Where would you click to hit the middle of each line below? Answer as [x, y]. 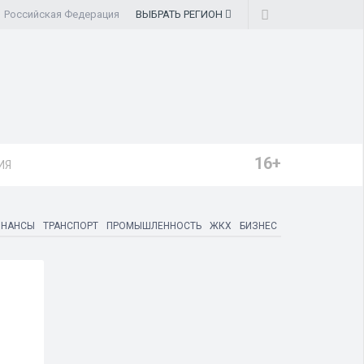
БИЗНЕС [258, 226]
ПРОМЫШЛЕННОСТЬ [154, 226]
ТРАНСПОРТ [71, 226]
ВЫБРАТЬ [160, 14]
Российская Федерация [62, 14]
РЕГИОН [203, 14]
